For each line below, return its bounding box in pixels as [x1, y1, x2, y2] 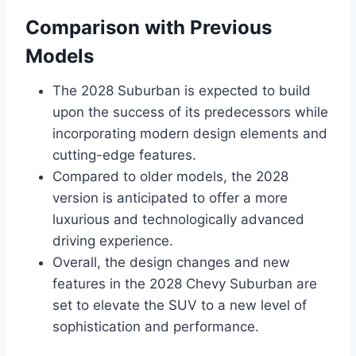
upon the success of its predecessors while [52, 104, 328, 121]
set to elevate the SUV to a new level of [52, 297, 307, 314]
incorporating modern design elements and [52, 126, 327, 142]
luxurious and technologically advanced [52, 211, 304, 228]
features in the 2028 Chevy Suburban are [52, 276, 317, 292]
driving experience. [52, 233, 173, 250]
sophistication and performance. [52, 319, 259, 335]
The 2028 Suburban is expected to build [52, 83, 311, 99]
